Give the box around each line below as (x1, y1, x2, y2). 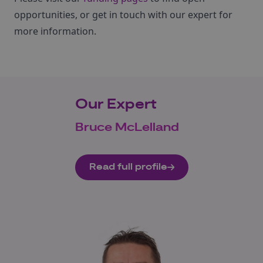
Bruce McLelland (75, 120, 179, 135)
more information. (14, 25, 96, 38)
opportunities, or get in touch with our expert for (14, 8, 232, 21)
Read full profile (89, 161, 167, 173)
